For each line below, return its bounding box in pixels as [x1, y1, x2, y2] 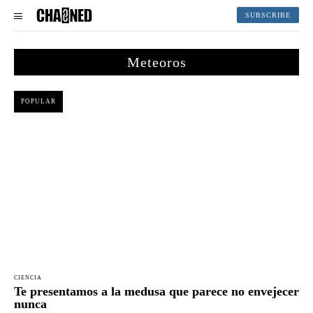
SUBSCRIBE [245, 11, 291, 20]
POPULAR [21, 97, 56, 105]
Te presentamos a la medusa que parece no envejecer [14, 284, 299, 298]
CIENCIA [14, 274, 42, 281]
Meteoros [126, 54, 187, 70]
